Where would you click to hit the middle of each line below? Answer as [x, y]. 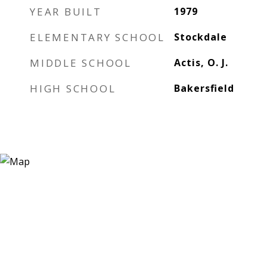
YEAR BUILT [66, 12]
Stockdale [200, 37]
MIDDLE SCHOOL [81, 63]
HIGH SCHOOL [73, 89]
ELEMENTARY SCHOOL [97, 37]
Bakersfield [204, 88]
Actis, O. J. [201, 63]
